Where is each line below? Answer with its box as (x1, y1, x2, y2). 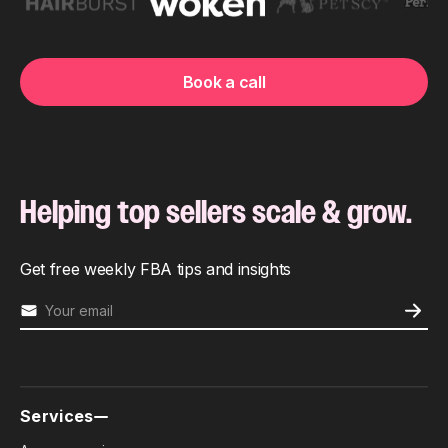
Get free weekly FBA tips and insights (20, 259, 292, 280)
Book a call (182, 72, 266, 93)
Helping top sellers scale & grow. (20, 193, 412, 232)
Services (20, 406, 94, 427)
